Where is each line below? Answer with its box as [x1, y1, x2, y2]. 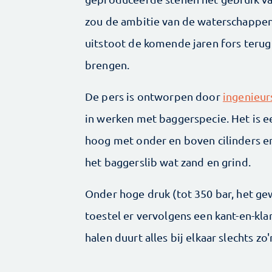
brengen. [85, 58, 132, 72]
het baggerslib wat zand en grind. [85, 155, 251, 169]
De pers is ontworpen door [85, 90, 223, 103]
